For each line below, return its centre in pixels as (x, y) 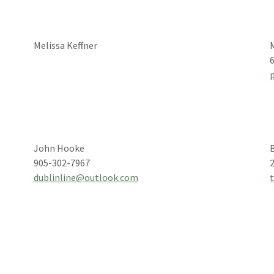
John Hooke (59, 148)
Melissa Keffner (65, 45)
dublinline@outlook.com (86, 177)
